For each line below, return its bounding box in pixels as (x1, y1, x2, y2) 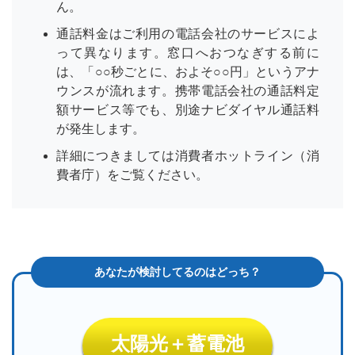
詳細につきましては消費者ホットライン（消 (56, 149, 319, 163)
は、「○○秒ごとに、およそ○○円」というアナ (56, 65, 319, 79)
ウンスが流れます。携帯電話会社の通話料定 (56, 84, 319, 98)
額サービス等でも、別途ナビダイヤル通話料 (56, 103, 319, 117)
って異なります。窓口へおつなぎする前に (56, 46, 319, 60)
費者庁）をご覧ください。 (56, 168, 208, 182)
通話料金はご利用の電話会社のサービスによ (56, 27, 319, 41)
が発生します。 (56, 122, 145, 136)
